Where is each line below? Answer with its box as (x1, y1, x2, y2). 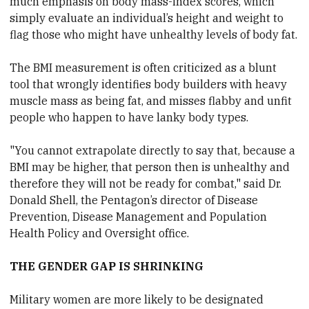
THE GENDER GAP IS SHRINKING (10, 259, 207, 274)
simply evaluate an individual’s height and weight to (10, 11, 284, 26)
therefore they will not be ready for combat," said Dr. (10, 177, 282, 191)
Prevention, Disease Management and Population (10, 210, 268, 224)
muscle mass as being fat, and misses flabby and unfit (10, 94, 292, 108)
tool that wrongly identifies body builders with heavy (10, 77, 288, 92)
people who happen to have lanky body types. (10, 110, 252, 125)
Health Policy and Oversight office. (10, 226, 190, 241)
